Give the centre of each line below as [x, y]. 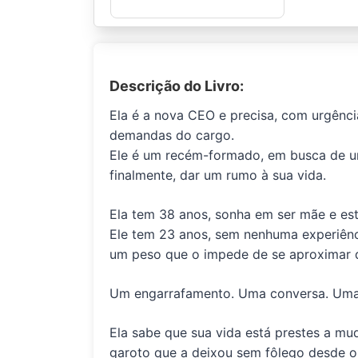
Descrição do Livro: [177, 86]
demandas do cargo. [172, 135]
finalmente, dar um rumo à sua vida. [218, 175]
